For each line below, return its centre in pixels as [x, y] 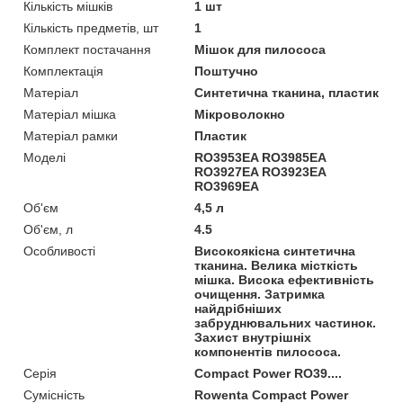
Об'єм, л [48, 229]
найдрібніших [238, 308]
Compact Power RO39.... [269, 373]
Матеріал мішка [70, 114]
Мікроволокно [240, 114]
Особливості [59, 251]
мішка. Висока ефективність [285, 279]
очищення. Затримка [260, 294]
